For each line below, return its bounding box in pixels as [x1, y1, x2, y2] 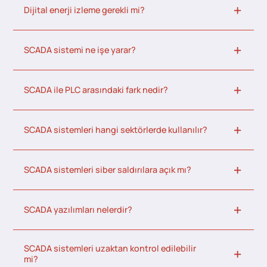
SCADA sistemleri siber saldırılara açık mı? [24, 164, 192, 176]
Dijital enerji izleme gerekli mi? [24, 4, 145, 16]
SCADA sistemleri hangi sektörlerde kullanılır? [24, 124, 208, 136]
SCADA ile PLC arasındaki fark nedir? [24, 84, 169, 96]
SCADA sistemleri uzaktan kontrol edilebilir [24, 243, 197, 254]
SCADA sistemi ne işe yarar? [24, 44, 136, 56]
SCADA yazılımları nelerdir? [24, 204, 133, 216]
